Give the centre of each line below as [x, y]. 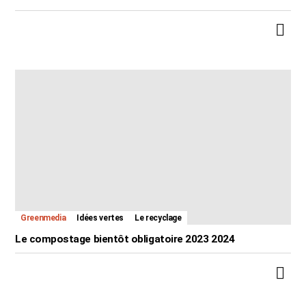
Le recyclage [158, 218]
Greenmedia [43, 218]
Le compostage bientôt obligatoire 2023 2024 [125, 239]
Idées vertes [100, 218]
